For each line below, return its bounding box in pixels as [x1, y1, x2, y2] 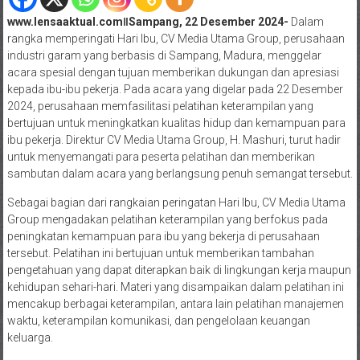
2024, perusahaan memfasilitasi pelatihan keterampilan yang [6, 99, 313, 112]
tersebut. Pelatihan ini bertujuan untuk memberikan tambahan [6, 246, 314, 260]
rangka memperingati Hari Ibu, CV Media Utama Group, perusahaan [6, 31, 345, 45]
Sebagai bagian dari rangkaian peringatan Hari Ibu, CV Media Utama [6, 195, 346, 209]
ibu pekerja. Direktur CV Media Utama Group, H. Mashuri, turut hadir [6, 133, 341, 146]
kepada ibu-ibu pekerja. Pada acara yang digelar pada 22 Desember [6, 82, 343, 96]
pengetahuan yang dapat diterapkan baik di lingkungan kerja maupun [6, 263, 351, 276]
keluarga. [6, 330, 53, 344]
